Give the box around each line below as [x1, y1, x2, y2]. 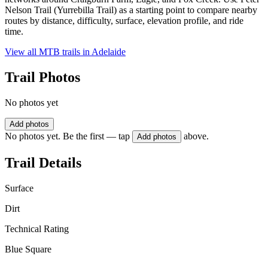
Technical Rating [5, 223, 69, 234]
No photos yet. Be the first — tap [5, 131, 130, 142]
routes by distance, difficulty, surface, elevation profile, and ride [5, 16, 243, 26]
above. [184, 131, 209, 142]
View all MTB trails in [5, 47, 92, 57]
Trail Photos [5, 69, 80, 86]
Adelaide [92, 47, 126, 57]
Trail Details [5, 154, 81, 170]
